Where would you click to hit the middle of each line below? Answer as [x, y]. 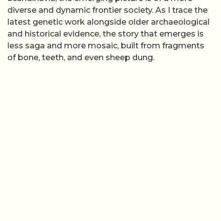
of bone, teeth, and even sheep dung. [81, 57]
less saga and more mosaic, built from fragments [106, 46]
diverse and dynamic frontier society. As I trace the [108, 10]
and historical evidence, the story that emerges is [106, 34]
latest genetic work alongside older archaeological [109, 22]
